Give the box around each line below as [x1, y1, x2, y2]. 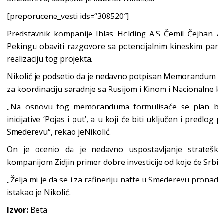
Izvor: [7, 204, 28, 215]
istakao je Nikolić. [7, 187, 71, 198]
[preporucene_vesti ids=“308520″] [7, 11, 129, 21]
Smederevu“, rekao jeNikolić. [7, 127, 111, 137]
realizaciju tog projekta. [7, 54, 92, 64]
